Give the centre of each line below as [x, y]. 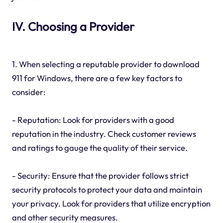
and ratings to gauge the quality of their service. [100, 148]
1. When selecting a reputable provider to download [106, 64]
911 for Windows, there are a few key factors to [97, 78]
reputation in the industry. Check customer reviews [104, 134]
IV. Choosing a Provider [73, 26]
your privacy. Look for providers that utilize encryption [111, 204]
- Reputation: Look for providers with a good [93, 120]
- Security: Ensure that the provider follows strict [100, 176]
